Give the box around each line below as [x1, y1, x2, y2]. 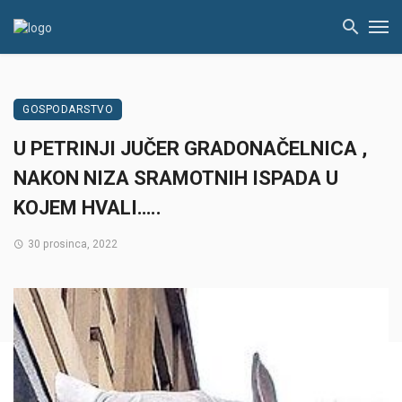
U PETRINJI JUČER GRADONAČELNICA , [13, 137, 367, 160]
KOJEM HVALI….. [13, 197, 162, 219]
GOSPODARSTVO [22, 103, 113, 116]
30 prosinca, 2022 [27, 238, 118, 250]
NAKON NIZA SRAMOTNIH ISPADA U [13, 167, 338, 189]
